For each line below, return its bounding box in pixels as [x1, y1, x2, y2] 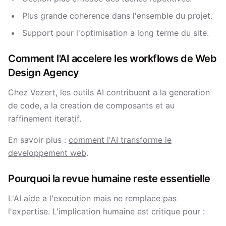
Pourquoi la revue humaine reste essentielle [8, 173, 210, 185]
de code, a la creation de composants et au [8, 100, 175, 110]
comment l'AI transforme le [69, 135, 172, 145]
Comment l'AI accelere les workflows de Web [8, 52, 216, 65]
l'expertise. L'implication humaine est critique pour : [8, 206, 205, 216]
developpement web [8, 148, 86, 158]
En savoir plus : [8, 135, 69, 145]
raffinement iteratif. [8, 114, 81, 124]
